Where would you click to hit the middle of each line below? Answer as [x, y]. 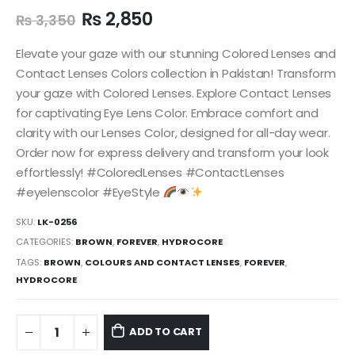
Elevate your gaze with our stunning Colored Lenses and [176, 53]
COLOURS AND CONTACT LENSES [162, 262]
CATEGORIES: [46, 242]
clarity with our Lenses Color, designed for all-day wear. [173, 133]
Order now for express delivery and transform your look [172, 153]
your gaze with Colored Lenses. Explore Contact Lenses [174, 93]
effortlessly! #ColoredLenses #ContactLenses [150, 172]
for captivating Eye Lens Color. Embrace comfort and [167, 113]
